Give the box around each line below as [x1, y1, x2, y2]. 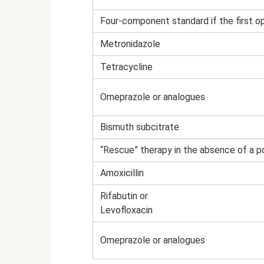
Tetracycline [100, 61, 153, 73]
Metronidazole [100, 38, 160, 50]
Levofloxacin [100, 204, 153, 216]
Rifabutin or [100, 190, 148, 202]
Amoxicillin [100, 167, 144, 179]
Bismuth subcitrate [100, 121, 179, 133]
